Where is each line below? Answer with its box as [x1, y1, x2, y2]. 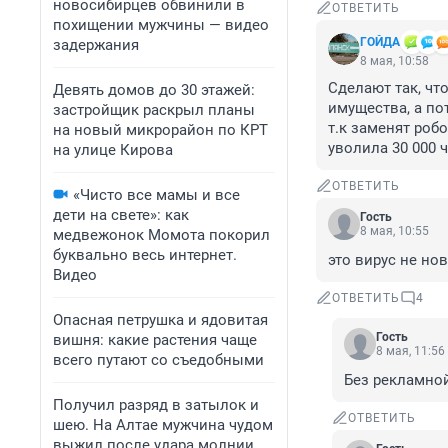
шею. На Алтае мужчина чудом [53, 416, 273, 434]
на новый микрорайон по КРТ [53, 121, 268, 139]
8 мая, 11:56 [376, 344, 445, 359]
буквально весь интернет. [53, 246, 237, 264]
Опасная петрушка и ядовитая [53, 311, 268, 329]
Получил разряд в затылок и [53, 396, 259, 414]
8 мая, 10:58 [360, 54, 429, 69]
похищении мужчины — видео [53, 16, 269, 34]
